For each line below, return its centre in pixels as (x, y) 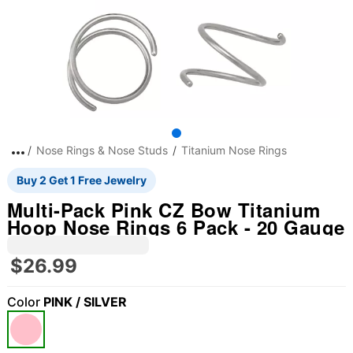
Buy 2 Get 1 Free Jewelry (81, 180)
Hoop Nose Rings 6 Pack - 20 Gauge (176, 227)
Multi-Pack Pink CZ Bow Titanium (163, 210)
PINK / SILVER (85, 302)
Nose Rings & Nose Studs (102, 150)
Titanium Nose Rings (234, 150)
